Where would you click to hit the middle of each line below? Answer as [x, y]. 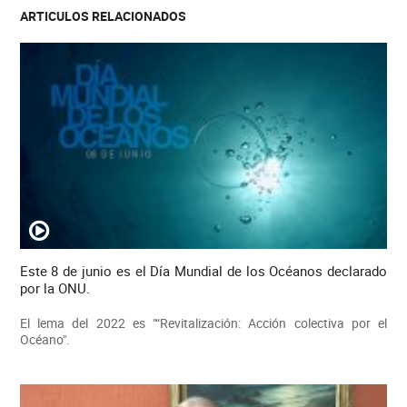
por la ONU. [55, 288]
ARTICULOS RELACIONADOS [103, 16]
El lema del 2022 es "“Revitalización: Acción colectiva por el [203, 323]
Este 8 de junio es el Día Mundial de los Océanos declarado [203, 270]
